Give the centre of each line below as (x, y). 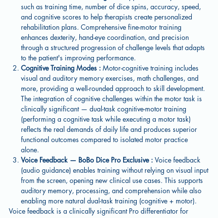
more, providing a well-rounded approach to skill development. (113, 88)
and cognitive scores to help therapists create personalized (107, 17)
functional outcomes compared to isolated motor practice (105, 139)
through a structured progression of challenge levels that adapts (113, 47)
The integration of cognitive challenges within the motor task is (112, 99)
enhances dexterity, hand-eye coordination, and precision (105, 37)
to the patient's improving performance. (79, 58)
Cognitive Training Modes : (62, 68)
